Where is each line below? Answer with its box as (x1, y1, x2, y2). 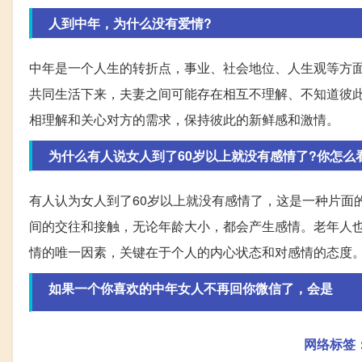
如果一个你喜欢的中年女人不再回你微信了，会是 (48, 279, 333, 298)
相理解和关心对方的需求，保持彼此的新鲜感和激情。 (29, 110, 339, 129)
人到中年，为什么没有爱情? (48, 14, 212, 33)
